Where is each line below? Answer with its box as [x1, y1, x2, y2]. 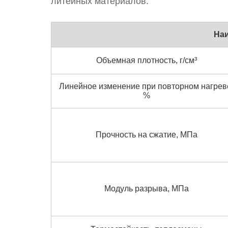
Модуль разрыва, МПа [104, 184, 189, 193]
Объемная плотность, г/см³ [96, 55, 197, 65]
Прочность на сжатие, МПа [95, 130, 197, 139]
